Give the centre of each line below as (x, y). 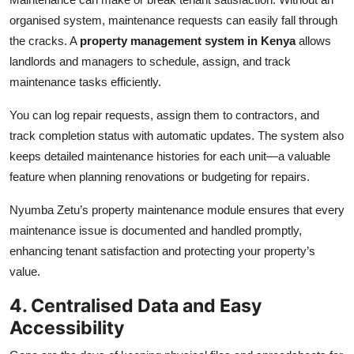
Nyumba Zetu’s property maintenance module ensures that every (177, 209)
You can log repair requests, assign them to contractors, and (164, 115)
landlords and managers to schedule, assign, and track (150, 61)
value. (25, 271)
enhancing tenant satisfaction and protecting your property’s (162, 250)
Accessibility (67, 327)
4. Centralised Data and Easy (136, 305)
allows (313, 40)
